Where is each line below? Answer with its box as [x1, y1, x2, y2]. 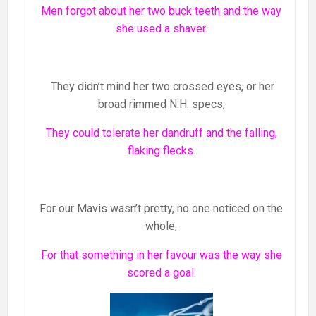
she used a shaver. [115, 22, 207, 36]
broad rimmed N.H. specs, [97, 97, 225, 111]
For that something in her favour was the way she [40, 248, 282, 262]
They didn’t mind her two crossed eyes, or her [48, 80, 275, 94]
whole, [145, 219, 178, 233]
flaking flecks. [127, 144, 195, 158]
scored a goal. [126, 266, 196, 280]
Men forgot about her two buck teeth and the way [41, 4, 282, 18]
